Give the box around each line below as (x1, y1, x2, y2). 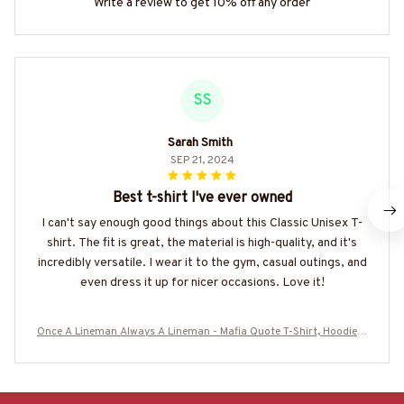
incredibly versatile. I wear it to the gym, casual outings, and (37, 255, 367, 271)
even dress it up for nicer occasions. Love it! (79, 275, 325, 291)
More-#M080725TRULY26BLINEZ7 (116, 342, 288, 357)
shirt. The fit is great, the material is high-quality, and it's (47, 235, 357, 252)
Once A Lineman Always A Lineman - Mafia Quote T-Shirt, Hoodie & (37, 325, 367, 340)
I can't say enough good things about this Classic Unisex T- (41, 216, 363, 232)
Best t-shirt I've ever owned (112, 189, 292, 208)
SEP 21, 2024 (170, 153, 234, 169)
